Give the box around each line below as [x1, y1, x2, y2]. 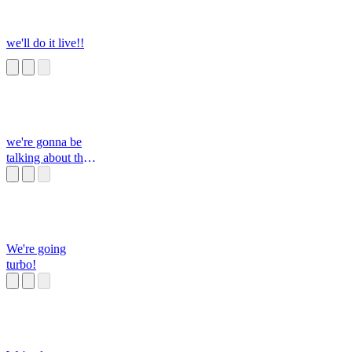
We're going [6, 242, 66, 256]
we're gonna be [6, 135, 82, 149]
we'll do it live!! [6, 36, 84, 50]
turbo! [6, 258, 36, 272]
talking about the [6, 151, 89, 165]
